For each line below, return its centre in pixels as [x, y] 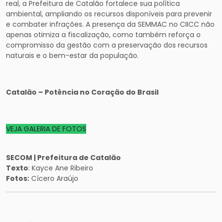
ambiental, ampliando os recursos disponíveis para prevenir [109, 14]
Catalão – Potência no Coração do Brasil [82, 92]
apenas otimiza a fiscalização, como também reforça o [103, 35]
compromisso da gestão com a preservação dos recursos [107, 45]
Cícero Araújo [54, 178]
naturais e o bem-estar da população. [72, 55]
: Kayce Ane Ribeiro [61, 168]
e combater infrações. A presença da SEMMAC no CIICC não [110, 24]
